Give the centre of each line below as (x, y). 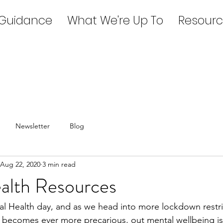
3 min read (59, 164)
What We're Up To (115, 20)
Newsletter (33, 126)
